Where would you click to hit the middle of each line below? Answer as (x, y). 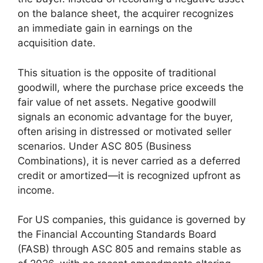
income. (36, 190)
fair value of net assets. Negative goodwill (117, 102)
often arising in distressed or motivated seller (124, 131)
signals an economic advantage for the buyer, (125, 117)
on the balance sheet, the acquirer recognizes (126, 14)
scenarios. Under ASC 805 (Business (104, 146)
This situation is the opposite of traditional (117, 73)
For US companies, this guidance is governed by (131, 220)
